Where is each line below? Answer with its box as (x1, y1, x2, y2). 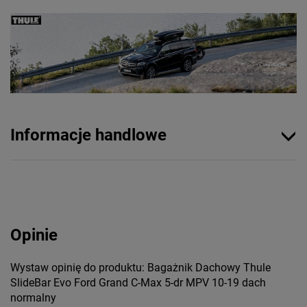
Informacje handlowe (10, 125, 167, 145)
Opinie (10, 225, 58, 245)
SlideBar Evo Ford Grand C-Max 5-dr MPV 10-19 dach (10, 275, 266, 289)
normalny (10, 291, 56, 304)
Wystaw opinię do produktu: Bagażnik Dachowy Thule (10, 260, 271, 274)
